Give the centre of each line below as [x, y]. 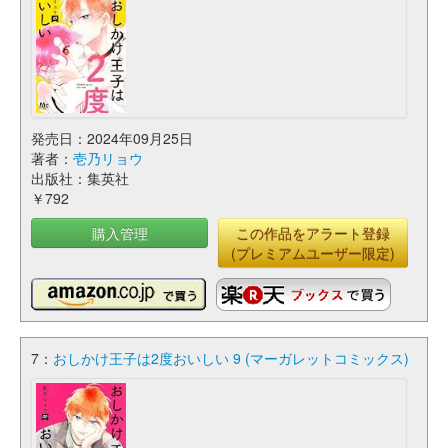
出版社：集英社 [80, 178]
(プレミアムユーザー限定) [313, 253]
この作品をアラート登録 [313, 233]
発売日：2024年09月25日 [112, 138]
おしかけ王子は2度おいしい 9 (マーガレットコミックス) [231, 358]
